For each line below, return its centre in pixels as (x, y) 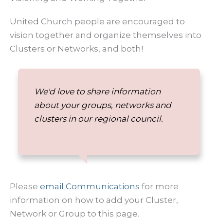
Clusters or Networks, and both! (76, 49)
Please (25, 186)
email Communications (90, 186)
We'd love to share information (97, 91)
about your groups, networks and (102, 105)
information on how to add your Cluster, (94, 200)
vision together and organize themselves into (106, 35)
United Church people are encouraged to (97, 22)
